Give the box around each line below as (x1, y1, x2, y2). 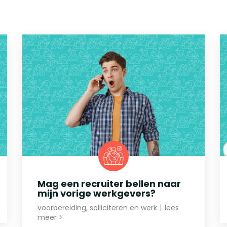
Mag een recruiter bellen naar (37, 177, 181, 190)
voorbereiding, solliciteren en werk (37, 202, 159, 213)
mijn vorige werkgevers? (37, 186, 156, 200)
